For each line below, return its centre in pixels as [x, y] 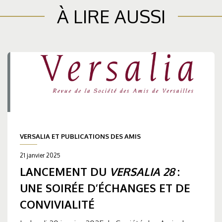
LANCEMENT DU [65, 172]
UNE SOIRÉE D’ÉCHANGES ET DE [105, 188]
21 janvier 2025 [40, 156]
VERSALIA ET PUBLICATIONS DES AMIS [80, 137]
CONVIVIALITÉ [57, 204]
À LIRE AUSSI [111, 16]
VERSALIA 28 [142, 172]
